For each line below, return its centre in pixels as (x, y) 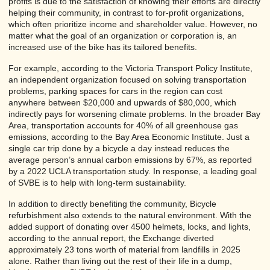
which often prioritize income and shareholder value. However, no (133, 24)
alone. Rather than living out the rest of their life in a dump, (120, 261)
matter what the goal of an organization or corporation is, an (123, 35)
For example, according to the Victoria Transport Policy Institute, (130, 68)
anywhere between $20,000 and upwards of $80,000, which (122, 102)
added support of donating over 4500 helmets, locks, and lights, (130, 226)
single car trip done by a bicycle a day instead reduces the (119, 148)
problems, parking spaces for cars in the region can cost (115, 91)
